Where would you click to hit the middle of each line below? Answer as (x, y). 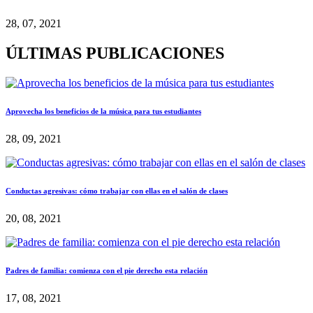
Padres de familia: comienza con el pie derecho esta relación (107, 270)
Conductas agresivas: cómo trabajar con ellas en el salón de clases (117, 190)
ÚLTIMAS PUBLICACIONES (115, 53)
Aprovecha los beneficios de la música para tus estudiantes (103, 111)
